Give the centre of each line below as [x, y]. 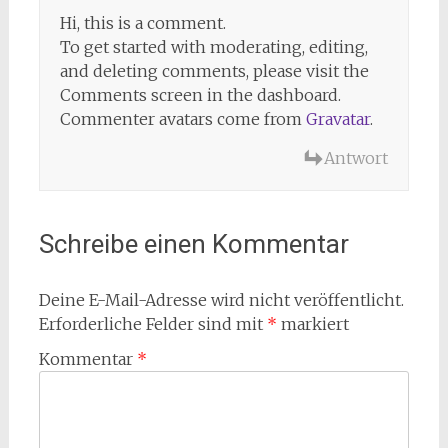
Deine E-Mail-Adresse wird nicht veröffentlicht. [221, 300]
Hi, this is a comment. [142, 23]
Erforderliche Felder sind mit [152, 324]
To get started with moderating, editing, [213, 47]
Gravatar [337, 119]
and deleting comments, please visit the [214, 71]
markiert [312, 324]
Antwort [356, 158]
